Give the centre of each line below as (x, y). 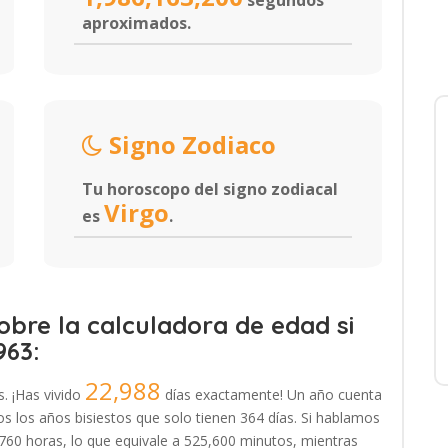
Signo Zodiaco (189, 144)
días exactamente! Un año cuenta (271, 394)
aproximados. (136, 23)
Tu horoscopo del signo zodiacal (210, 189)
